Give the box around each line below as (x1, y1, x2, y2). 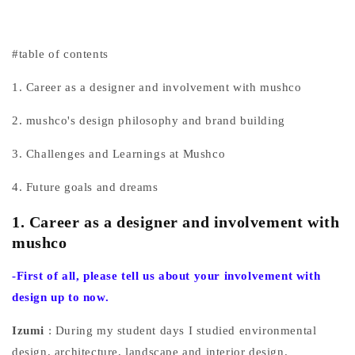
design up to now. (12, 291, 109, 304)
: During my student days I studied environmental (48, 324, 317, 338)
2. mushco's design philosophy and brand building (12, 114, 285, 127)
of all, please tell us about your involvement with (47, 269, 321, 283)
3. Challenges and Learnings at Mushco (12, 147, 226, 160)
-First (12, 269, 44, 283)
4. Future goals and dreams (12, 181, 158, 193)
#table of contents (12, 48, 109, 60)
